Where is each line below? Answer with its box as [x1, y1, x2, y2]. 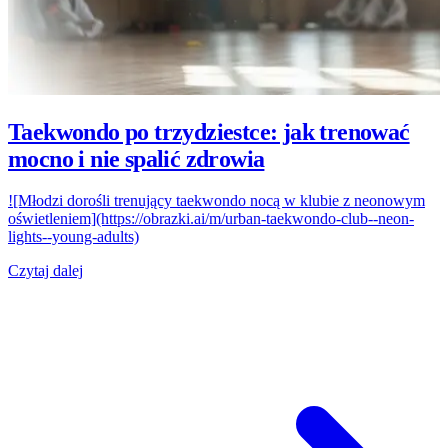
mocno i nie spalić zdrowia [8, 145, 265, 172]
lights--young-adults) [8, 228, 139, 246]
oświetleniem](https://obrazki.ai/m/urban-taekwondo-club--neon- [8, 210, 414, 228]
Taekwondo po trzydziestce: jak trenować [8, 118, 410, 145]
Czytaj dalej [8, 262, 83, 280]
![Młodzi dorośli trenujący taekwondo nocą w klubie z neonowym [8, 192, 425, 210]
